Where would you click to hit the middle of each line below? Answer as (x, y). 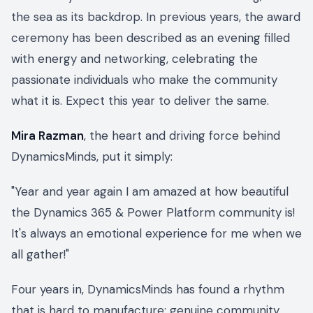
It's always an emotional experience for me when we (156, 234)
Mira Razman (48, 136)
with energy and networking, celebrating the (134, 59)
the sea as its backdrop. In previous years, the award (156, 17)
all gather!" (40, 255)
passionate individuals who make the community (144, 80)
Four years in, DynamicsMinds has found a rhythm (148, 290)
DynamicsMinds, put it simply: (92, 157)
